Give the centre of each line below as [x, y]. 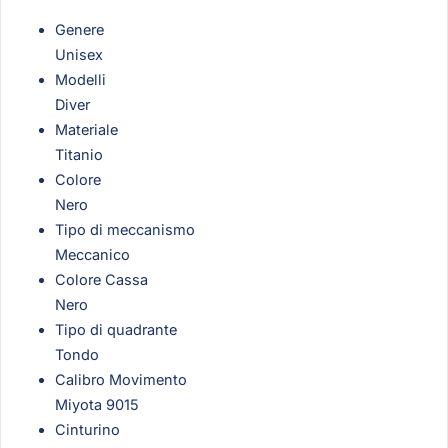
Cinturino [87, 429]
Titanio [79, 154]
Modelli [80, 79]
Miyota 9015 [97, 404]
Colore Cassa [101, 279]
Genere [79, 29]
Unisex [79, 54]
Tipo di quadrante [116, 329]
